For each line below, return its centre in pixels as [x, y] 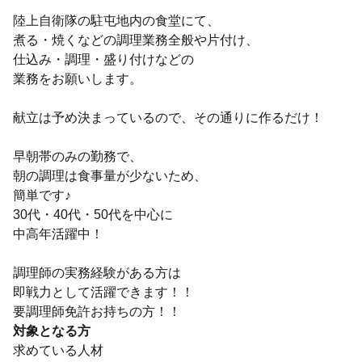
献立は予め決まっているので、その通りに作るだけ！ [168, 118]
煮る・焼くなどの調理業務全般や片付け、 [136, 40]
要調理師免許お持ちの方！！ [97, 311]
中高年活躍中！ [58, 234]
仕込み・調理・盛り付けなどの [103, 59]
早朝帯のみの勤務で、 [78, 156]
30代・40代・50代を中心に [93, 215]
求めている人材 [58, 350]
